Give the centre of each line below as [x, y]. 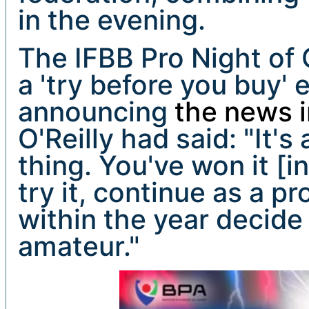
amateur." [79, 246]
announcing [93, 111]
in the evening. [112, 19]
